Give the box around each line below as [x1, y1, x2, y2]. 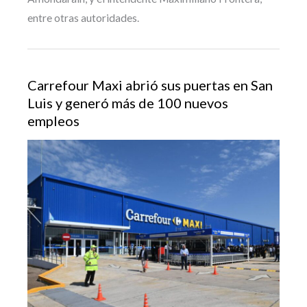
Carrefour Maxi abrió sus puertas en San [27, 76, 273, 93]
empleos [27, 112, 79, 129]
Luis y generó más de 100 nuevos [27, 94, 228, 111]
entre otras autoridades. [27, 12, 139, 25]
